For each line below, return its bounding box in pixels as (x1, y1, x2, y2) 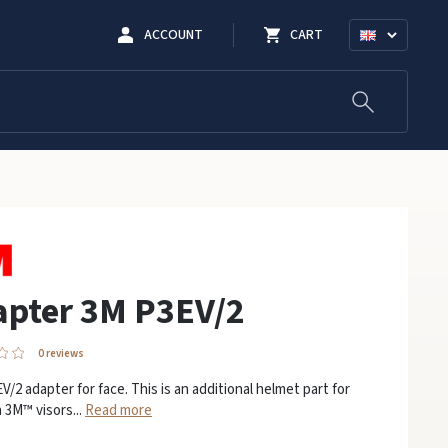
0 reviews (38, 346, 84, 361)
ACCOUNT (144, 25, 203, 45)
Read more (85, 400, 152, 421)
